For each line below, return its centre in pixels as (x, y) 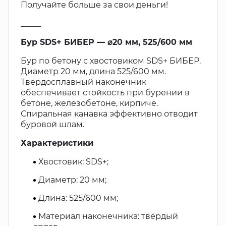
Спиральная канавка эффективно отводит (109, 114)
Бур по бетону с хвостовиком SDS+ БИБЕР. (111, 61)
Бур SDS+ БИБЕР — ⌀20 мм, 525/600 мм (106, 42)
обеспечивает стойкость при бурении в (105, 93)
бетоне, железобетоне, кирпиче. (89, 103)
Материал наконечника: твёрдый (108, 216)
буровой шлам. (52, 124)
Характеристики (57, 143)
